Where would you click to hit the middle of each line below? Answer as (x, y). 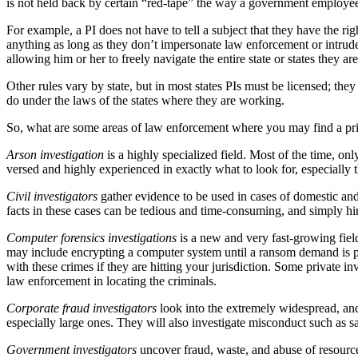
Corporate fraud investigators (82, 308)
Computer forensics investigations (91, 237)
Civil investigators (52, 196)
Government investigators (72, 349)
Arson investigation (55, 154)
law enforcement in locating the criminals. (113, 280)
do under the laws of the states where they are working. (145, 100)
